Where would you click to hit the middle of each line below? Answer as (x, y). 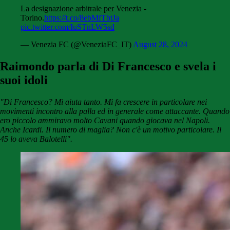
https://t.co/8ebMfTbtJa (82, 18)
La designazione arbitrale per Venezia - (83, 9)
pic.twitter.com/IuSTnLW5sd (68, 27)
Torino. (32, 18)
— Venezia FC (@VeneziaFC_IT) (77, 45)
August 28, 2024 (160, 45)
